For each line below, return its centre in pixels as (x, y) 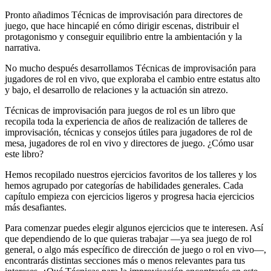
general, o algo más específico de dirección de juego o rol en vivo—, (135, 249)
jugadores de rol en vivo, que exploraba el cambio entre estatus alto (132, 79)
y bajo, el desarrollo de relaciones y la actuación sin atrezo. (116, 90)
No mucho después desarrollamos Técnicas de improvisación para (130, 68)
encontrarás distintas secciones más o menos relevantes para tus (125, 260)
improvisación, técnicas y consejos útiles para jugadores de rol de (129, 132)
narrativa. (23, 47)
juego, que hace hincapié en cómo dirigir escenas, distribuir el (122, 25)
